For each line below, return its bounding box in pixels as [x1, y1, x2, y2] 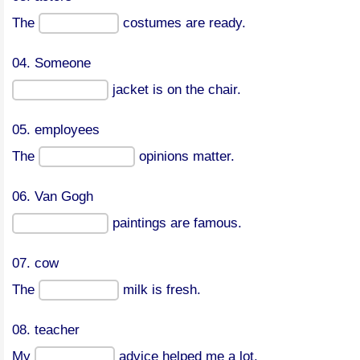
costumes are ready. [119, 15, 246, 31]
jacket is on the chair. [108, 82, 241, 97]
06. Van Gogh [12, 189, 93, 204]
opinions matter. [135, 149, 235, 164]
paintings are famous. [108, 215, 242, 231]
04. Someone [12, 55, 91, 71]
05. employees [12, 122, 100, 137]
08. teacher [12, 322, 80, 337]
